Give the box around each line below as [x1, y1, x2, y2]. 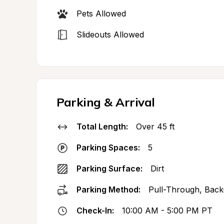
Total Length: [76, 121, 128, 131]
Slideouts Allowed [76, 29, 144, 39]
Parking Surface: [76, 163, 142, 173]
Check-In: [76, 205, 114, 215]
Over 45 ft [136, 121, 174, 131]
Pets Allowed [76, 8, 126, 18]
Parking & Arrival [56, 94, 155, 109]
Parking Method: [76, 184, 140, 194]
